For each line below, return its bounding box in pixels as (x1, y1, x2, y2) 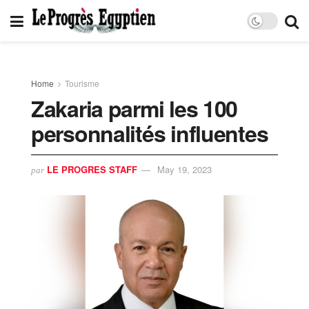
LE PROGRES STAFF (47, 162, 137, 176)
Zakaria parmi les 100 (31, 92, 238, 124)
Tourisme (65, 77, 99, 89)
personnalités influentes (31, 117, 268, 149)
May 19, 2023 (157, 162, 212, 176)
